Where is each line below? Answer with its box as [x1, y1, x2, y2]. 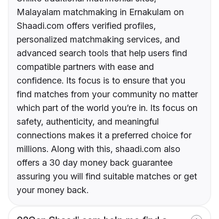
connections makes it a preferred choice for [17, 130, 192, 141]
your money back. [17, 185, 88, 196]
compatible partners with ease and [17, 62, 154, 72]
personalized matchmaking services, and [17, 34, 180, 45]
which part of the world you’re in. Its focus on [17, 103, 197, 113]
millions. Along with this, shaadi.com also [17, 144, 180, 154]
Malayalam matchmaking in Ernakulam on [17, 7, 184, 18]
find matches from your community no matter [17, 89, 198, 100]
